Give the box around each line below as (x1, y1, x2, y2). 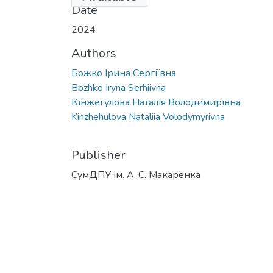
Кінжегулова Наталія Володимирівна (71, 95, 241, 109)
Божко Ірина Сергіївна (71, 66, 176, 80)
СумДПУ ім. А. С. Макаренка (71, 168, 200, 182)
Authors (71, 44, 116, 62)
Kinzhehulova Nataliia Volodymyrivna (71, 110, 225, 124)
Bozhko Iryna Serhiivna (71, 80, 166, 94)
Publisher (71, 146, 126, 163)
